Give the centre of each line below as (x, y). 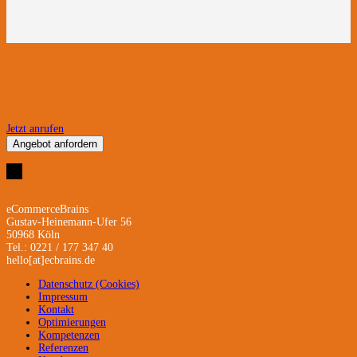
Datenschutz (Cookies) (89, 284)
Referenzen (63, 347)
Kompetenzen (69, 335)
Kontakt (56, 309)
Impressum (63, 296)
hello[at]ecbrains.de (51, 260)
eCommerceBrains (47, 209)
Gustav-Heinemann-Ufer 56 (69, 222)
